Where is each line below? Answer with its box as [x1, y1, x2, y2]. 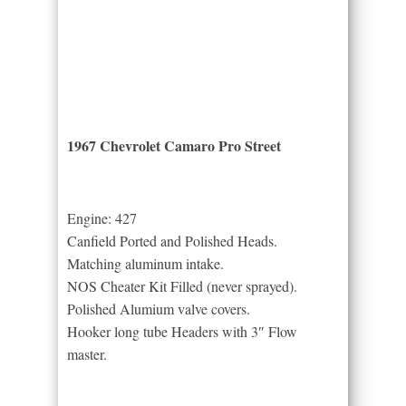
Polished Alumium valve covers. [67, 299, 250, 318]
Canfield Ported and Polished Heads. [67, 231, 277, 250]
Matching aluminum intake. [67, 254, 224, 273]
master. [67, 344, 107, 363]
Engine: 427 [67, 208, 137, 227]
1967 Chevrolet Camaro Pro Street [67, 135, 281, 156]
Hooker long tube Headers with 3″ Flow [67, 322, 297, 341]
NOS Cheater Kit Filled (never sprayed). [67, 276, 297, 295]
